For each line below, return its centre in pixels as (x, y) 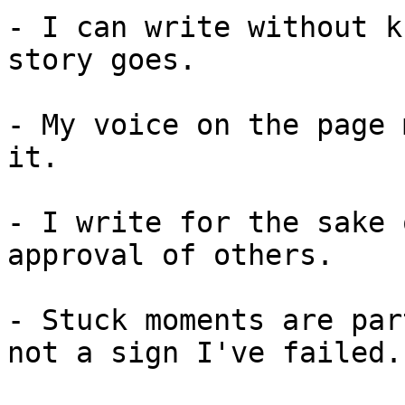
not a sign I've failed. (205, 353)
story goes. (102, 60)
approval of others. (170, 255)
